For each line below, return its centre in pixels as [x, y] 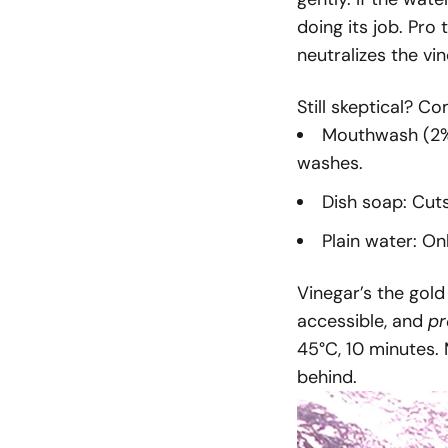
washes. [330, 163]
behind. [327, 376]
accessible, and [362, 320]
